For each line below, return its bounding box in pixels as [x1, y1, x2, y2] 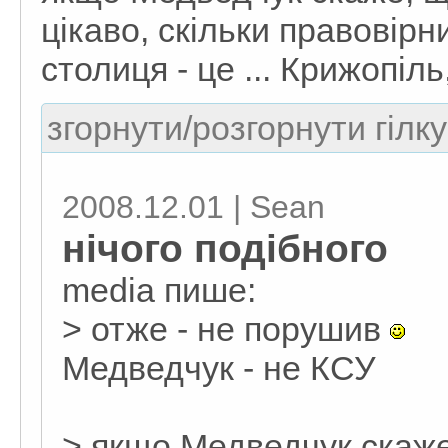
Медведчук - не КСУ [62, 348, 376, 387]
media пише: [62, 270, 256, 309]
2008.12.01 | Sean [62, 188, 325, 225]
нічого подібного [62, 225, 388, 270]
